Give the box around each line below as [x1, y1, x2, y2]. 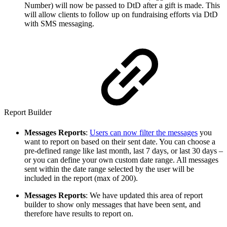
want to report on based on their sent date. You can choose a [24, 137, 215, 146]
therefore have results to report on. [24, 209, 133, 218]
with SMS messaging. [24, 19, 94, 28]
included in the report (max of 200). [24, 173, 138, 182]
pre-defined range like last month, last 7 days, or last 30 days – [24, 146, 223, 155]
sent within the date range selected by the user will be [24, 164, 194, 173]
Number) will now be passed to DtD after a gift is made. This [24, 1, 220, 10]
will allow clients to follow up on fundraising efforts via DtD [24, 10, 218, 19]
